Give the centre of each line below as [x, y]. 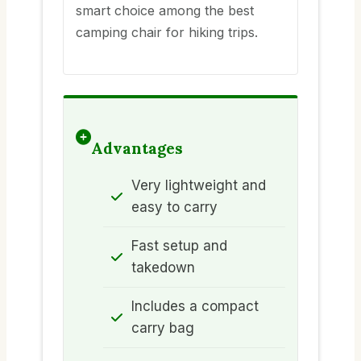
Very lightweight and [199, 186]
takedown [163, 268]
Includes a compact [195, 307]
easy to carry [174, 207]
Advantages [137, 148]
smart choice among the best [165, 10]
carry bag [163, 328]
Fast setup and [179, 246]
